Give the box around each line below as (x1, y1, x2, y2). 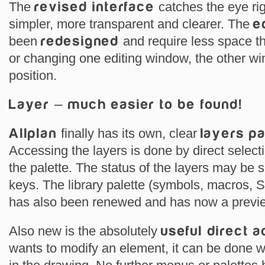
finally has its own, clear (57, 126, 201, 141)
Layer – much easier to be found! (9, 97, 243, 112)
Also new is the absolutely (9, 224, 161, 238)
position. (9, 68, 57, 83)
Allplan (9, 126, 57, 141)
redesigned (41, 34, 119, 49)
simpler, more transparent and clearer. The (9, 17, 253, 31)
